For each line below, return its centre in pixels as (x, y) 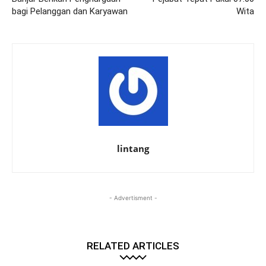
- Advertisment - (133, 197)
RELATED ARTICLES (133, 246)
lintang (133, 148)
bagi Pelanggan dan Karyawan (70, 11)
